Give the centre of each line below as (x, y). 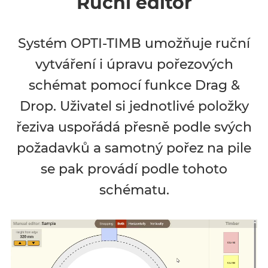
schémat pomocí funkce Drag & (134, 85)
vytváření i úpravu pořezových (134, 64)
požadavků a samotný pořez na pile (134, 148)
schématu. (134, 190)
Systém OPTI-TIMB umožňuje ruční (134, 43)
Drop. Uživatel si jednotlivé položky (134, 106)
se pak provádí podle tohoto (134, 169)
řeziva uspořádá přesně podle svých (134, 127)
